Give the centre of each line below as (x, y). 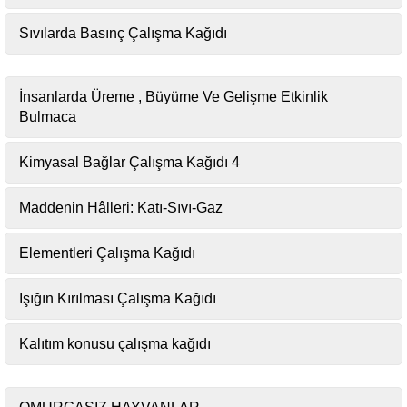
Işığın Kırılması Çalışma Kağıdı (118, 298)
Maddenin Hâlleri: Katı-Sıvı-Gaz (121, 208)
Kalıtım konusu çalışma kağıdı (115, 344)
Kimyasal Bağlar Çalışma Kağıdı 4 (129, 162)
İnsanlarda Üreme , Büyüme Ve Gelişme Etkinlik (174, 97)
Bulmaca (48, 117)
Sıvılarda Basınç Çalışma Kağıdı (123, 33)
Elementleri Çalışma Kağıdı (107, 253)
